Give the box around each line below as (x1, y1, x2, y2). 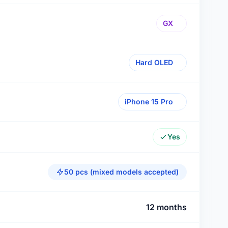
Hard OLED (135, 58, 173, 67)
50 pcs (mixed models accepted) (64, 167, 179, 176)
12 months (146, 202, 187, 212)
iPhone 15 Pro (125, 97, 173, 106)
